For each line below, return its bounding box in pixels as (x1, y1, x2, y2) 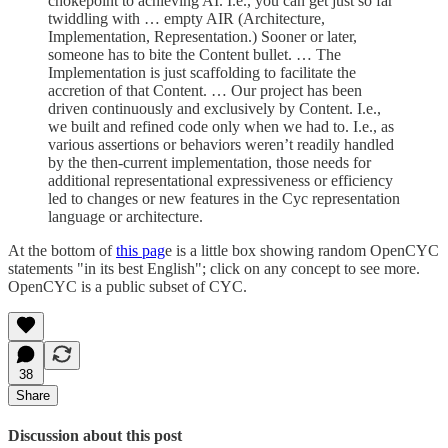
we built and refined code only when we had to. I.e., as (48, 117, 394, 135)
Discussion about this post (8, 427, 182, 445)
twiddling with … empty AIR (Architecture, (48, 9, 325, 27)
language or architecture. (48, 207, 203, 225)
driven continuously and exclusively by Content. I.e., (48, 99, 381, 117)
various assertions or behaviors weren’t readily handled (48, 135, 394, 153)
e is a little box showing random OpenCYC (165, 241, 439, 259)
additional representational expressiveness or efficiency (48, 171, 393, 189)
